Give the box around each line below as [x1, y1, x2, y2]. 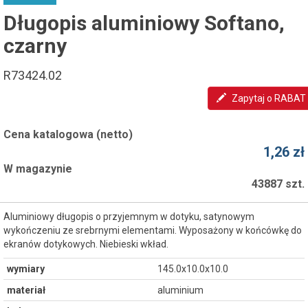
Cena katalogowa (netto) [3, 128, 133, 142]
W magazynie [3, 162, 72, 176]
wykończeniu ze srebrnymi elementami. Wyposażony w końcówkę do [3, 225, 302, 236]
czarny [3, 34, 67, 58]
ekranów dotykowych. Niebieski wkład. [3, 239, 168, 250]
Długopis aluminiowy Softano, [3, 11, 285, 36]
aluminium [157, 285, 203, 296]
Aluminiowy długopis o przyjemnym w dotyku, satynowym [3, 211, 254, 223]
